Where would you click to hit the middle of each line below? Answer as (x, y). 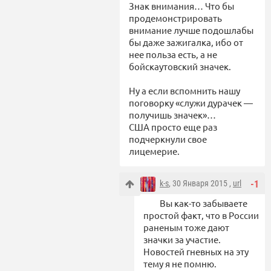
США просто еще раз (173, 126)
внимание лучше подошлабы (191, 30)
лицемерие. (154, 151)
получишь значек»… (172, 114)
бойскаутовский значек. (180, 66)
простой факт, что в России (201, 215)
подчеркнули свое (168, 139)
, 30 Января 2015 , (201, 183)
